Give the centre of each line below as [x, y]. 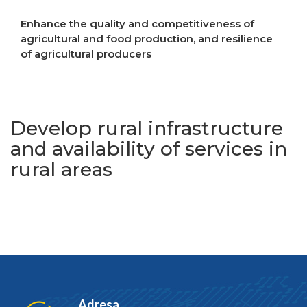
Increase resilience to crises [101, 90]
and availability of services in [149, 149]
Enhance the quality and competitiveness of [137, 24]
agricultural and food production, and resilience [147, 39]
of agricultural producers [86, 54]
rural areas [61, 170]
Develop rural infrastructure [147, 128]
